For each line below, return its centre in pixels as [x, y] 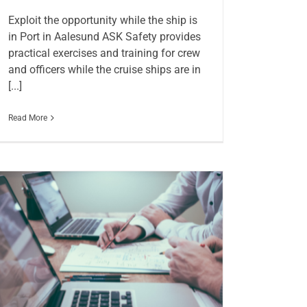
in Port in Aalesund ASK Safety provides [104, 37]
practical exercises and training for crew [104, 53]
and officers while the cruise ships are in [104, 70]
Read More [27, 118]
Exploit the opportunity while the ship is [102, 21]
